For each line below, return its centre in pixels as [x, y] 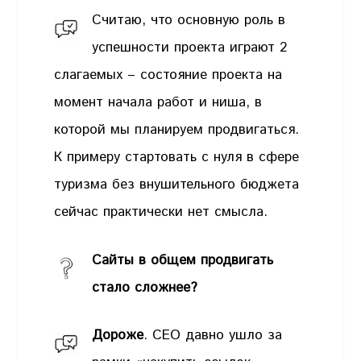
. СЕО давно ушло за [213, 336]
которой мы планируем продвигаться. [177, 130]
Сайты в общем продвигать [183, 260]
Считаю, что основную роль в [189, 21]
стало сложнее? [145, 287]
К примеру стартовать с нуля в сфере [177, 158]
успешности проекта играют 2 [190, 48]
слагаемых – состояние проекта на [168, 75]
